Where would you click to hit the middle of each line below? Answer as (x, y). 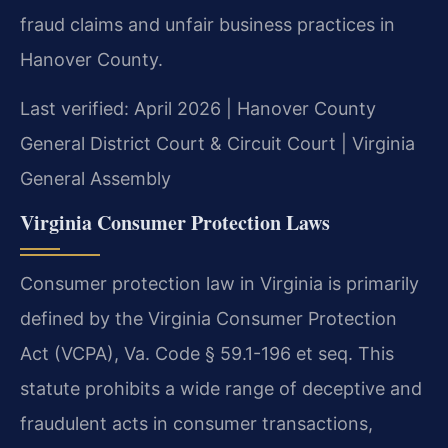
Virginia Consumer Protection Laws (175, 222)
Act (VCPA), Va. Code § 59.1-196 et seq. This (207, 353)
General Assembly (95, 179)
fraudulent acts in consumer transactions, (196, 423)
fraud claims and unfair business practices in (207, 25)
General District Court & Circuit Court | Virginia (217, 144)
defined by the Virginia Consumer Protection (208, 318)
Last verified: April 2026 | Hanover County (198, 109)
